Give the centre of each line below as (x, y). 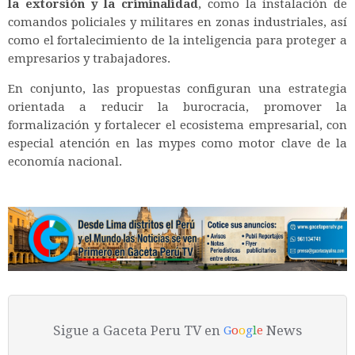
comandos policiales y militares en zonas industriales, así (177, 22)
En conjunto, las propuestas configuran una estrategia (177, 88)
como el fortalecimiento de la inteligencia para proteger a (177, 40)
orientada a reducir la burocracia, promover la (177, 107)
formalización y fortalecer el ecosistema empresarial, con (177, 125)
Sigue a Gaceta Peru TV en (138, 331)
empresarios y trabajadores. (89, 58)
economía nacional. (65, 161)
